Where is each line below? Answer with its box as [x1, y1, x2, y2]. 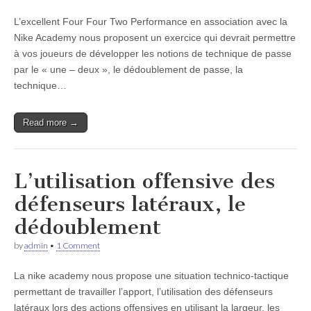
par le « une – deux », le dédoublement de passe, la [14, 64, 243, 75]
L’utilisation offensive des [14, 169, 275, 194]
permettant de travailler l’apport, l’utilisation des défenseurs [14, 286, 273, 297]
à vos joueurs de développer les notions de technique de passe [14, 48, 292, 59]
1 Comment [56, 240, 100, 251]
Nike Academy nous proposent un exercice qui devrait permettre [14, 32, 296, 43]
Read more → [23, 117, 78, 128]
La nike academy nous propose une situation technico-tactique [14, 270, 289, 281]
